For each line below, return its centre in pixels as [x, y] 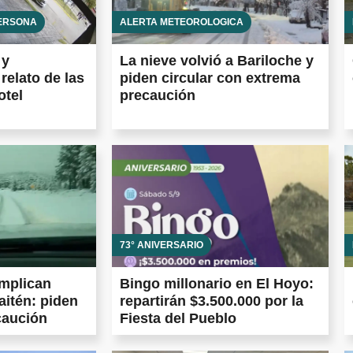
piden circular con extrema [210, 78]
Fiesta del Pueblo [178, 318]
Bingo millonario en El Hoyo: [217, 283]
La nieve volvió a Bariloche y [217, 61]
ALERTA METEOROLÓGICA [182, 22]
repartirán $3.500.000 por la [212, 301]
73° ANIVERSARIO [162, 245]
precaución [158, 96]
